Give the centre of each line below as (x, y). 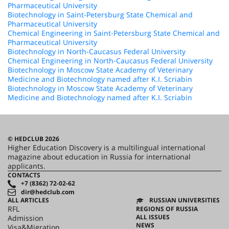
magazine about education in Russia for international (99, 157)
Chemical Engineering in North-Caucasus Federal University (110, 61)
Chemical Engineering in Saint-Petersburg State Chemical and (114, 33)
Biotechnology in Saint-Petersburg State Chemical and (100, 15)
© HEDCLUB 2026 (33, 139)
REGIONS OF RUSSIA (167, 209)
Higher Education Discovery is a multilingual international (107, 147)
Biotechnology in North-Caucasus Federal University (97, 51)
